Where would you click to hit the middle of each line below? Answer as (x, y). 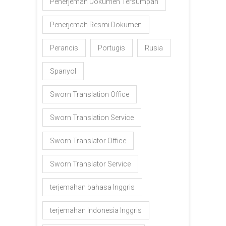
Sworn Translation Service (92, 117)
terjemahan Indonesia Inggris (96, 210)
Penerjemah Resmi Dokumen (96, 24)
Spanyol (63, 71)
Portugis (111, 48)
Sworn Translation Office (90, 94)
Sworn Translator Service (90, 164)
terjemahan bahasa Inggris (92, 187)
